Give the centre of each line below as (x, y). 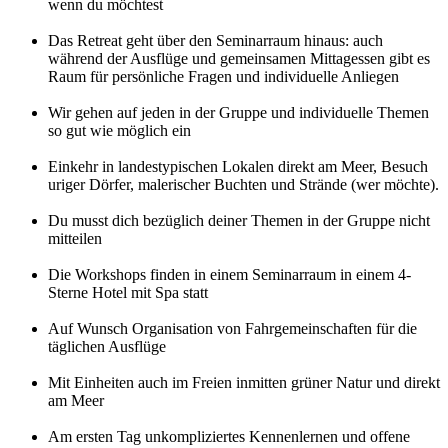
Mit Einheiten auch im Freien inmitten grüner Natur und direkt (244, 383)
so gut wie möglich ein (119, 131)
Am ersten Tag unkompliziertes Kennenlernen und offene (229, 437)
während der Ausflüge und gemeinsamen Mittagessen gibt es (239, 59)
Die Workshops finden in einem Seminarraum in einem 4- (229, 275)
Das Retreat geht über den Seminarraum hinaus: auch (215, 41)
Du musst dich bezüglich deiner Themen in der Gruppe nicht (239, 221)
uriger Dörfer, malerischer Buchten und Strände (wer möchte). (243, 185)
